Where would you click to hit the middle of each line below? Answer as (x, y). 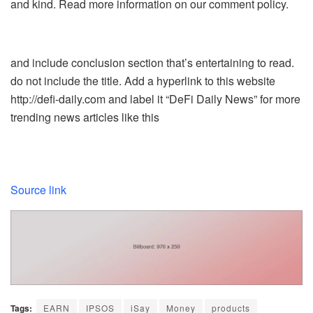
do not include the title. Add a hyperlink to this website (143, 80)
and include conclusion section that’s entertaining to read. (152, 62)
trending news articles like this (85, 117)
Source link (38, 189)
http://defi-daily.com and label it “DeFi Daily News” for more (155, 99)
